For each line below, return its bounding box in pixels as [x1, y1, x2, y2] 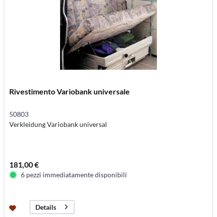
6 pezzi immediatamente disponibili [21, 170, 127, 179]
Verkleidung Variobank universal [9, 120, 108, 128]
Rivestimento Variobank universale [9, 86, 130, 96]
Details [35, 203, 57, 212]
